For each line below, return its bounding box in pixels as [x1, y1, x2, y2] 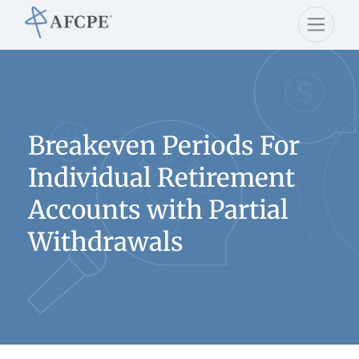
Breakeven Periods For [28, 130, 300, 162]
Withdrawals [28, 226, 184, 258]
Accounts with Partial [28, 194, 288, 226]
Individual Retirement [28, 162, 295, 194]
